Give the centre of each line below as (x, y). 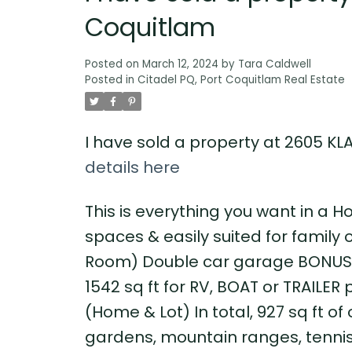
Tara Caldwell (274, 64)
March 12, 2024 (180, 64)
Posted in (109, 80)
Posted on (113, 64)
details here (132, 168)
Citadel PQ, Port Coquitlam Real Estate (241, 80)
